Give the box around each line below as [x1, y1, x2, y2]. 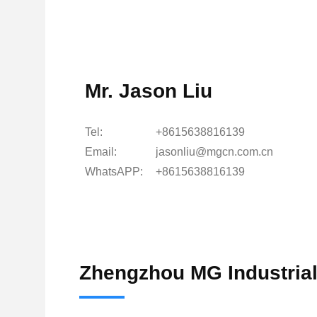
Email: [85, 146, 117, 158]
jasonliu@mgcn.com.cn [156, 146, 273, 158]
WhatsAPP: [85, 166, 143, 178]
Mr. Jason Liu [85, 80, 212, 102]
